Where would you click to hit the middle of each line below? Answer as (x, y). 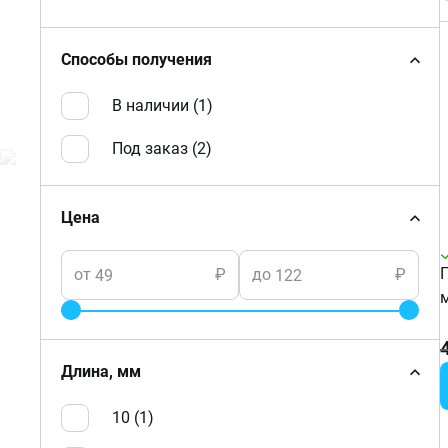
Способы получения (136, 59)
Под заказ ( (154, 148)
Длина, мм (101, 371)
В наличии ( (155, 105)
